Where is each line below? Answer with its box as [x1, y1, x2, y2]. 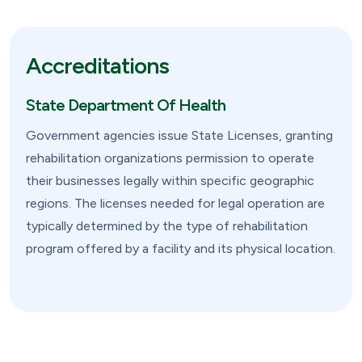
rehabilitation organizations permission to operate [26, 150, 314, 166]
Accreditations [26, 51, 169, 79]
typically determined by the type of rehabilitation [26, 218, 308, 234]
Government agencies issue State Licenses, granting [26, 128, 333, 144]
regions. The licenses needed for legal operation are [26, 196, 325, 212]
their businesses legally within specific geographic [26, 173, 314, 189]
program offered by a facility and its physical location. [26, 241, 335, 257]
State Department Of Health [26, 95, 225, 115]
